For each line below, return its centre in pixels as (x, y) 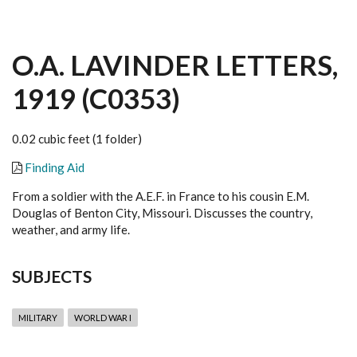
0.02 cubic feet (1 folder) (77, 139)
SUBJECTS (52, 276)
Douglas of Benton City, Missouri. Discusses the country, (162, 213)
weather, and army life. (71, 229)
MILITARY (38, 318)
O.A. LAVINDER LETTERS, (175, 65)
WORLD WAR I (103, 318)
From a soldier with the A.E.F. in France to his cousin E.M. (161, 196)
